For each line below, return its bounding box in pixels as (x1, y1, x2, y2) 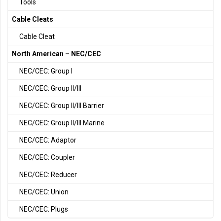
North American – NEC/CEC (12, 49, 101, 58)
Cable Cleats (12, 15, 53, 23)
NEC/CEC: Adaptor (19, 136, 76, 144)
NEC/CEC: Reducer (19, 170, 77, 179)
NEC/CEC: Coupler (19, 153, 75, 161)
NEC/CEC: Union (19, 187, 69, 196)
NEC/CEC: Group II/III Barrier (19, 101, 104, 110)
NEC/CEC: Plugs (19, 205, 68, 213)
